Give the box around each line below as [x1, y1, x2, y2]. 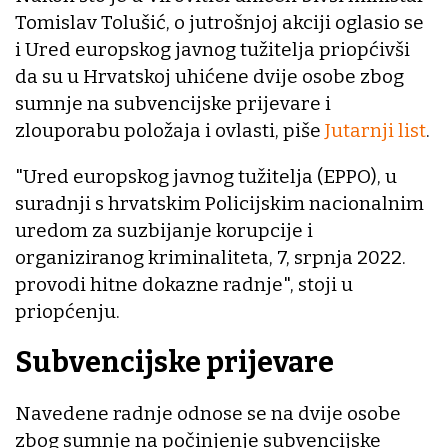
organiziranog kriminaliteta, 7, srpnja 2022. [15, 246, 406, 270]
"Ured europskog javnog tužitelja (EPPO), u [15, 165, 397, 189]
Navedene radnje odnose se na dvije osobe [15, 401, 401, 425]
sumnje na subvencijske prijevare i [15, 92, 331, 116]
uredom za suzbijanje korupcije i [15, 219, 313, 243]
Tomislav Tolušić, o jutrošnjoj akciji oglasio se [15, 11, 424, 35]
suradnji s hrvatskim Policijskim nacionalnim [15, 192, 424, 216]
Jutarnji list [325, 119, 426, 143]
